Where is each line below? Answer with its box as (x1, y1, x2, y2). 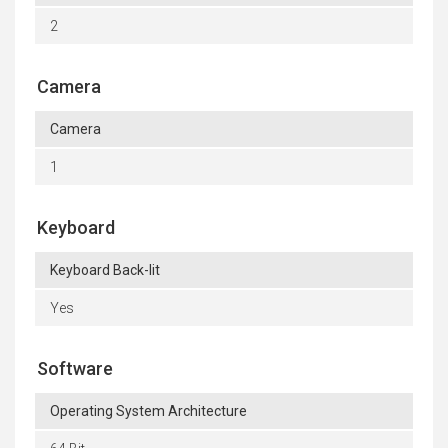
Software (37, 357, 113, 379)
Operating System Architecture (50, 402, 247, 419)
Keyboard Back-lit (50, 261, 160, 278)
